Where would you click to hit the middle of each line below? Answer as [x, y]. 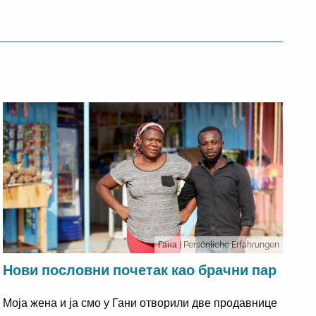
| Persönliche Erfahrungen [229, 244]
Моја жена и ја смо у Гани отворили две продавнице [140, 303]
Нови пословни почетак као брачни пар [140, 270]
